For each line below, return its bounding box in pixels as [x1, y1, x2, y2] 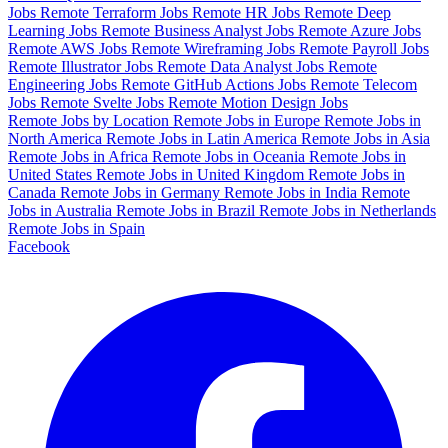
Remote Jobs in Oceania [152, 147, 309, 165]
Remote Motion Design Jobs [168, 93, 348, 111]
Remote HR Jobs [192, 3, 304, 21]
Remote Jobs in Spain [8, 219, 145, 237]
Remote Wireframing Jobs [131, 39, 299, 57]
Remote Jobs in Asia [301, 129, 430, 147]
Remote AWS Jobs [8, 39, 131, 57]
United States [8, 165, 96, 183]
